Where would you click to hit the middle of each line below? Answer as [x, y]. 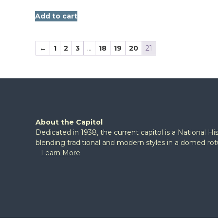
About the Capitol [69, 122]
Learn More [61, 153]
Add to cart [56, 16]
